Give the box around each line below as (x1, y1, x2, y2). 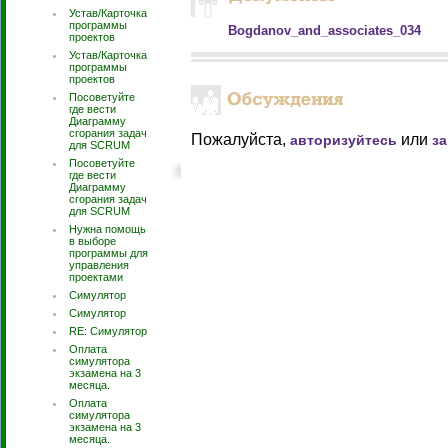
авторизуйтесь (290, 132, 397, 148)
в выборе (69, 235, 116, 247)
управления (69, 259, 129, 271)
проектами (69, 271, 123, 283)
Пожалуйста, (191, 131, 290, 148)
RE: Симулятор (69, 325, 147, 337)
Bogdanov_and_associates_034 (228, 23, 421, 38)
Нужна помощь (69, 223, 146, 235)
